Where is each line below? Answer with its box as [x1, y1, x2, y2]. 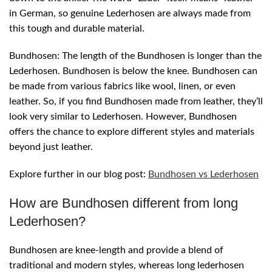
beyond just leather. [9, 142, 93, 152]
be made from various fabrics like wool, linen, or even [9, 81, 236, 92]
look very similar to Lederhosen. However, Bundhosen [9, 112, 237, 122]
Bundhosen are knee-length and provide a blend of [9, 245, 223, 256]
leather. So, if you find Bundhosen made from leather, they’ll [9, 97, 263, 107]
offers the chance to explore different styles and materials [9, 127, 254, 137]
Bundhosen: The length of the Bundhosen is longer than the [9, 51, 262, 61]
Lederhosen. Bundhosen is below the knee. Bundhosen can [9, 66, 257, 76]
